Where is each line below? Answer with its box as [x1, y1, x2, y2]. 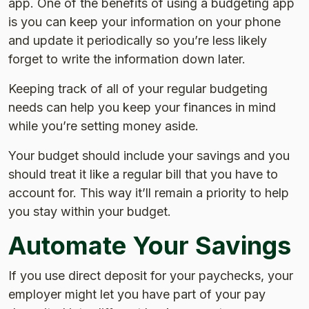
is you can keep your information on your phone [8, 14, 281, 29]
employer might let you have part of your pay [8, 286, 266, 301]
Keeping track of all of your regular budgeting [8, 81, 268, 96]
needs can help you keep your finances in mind [8, 99, 276, 114]
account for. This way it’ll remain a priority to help [8, 185, 289, 200]
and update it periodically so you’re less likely [8, 32, 267, 48]
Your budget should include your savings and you [8, 148, 290, 163]
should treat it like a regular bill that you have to [8, 166, 278, 181]
